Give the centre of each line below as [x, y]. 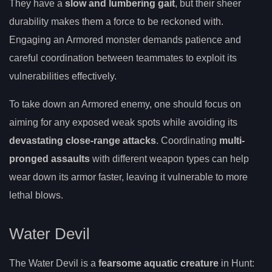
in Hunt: [236, 263]
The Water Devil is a [54, 263]
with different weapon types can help [169, 159]
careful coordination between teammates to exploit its [123, 58]
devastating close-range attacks [83, 141]
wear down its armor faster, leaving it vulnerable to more [128, 177]
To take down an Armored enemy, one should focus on [125, 104]
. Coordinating [188, 141]
